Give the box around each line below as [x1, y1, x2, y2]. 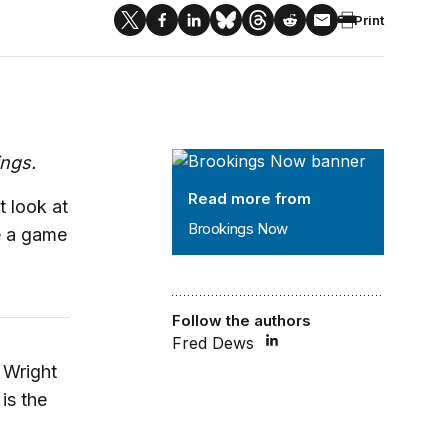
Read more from [188, 189, 312, 208]
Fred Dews [172, 333, 255, 353]
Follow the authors [172, 311, 312, 330]
